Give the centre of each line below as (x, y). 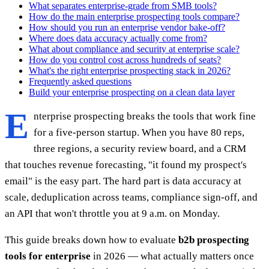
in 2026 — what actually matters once (172, 256)
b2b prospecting (214, 240)
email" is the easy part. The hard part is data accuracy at (123, 181)
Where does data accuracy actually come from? (118, 38)
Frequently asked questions (80, 81)
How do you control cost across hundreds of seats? (125, 59)
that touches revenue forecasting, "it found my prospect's (126, 165)
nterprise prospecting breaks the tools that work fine (145, 116)
